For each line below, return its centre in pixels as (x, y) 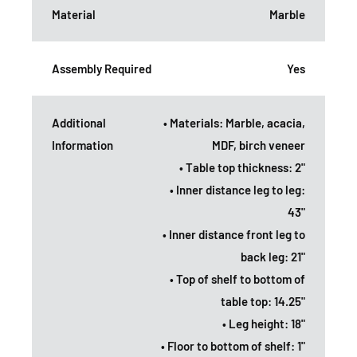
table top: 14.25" (263, 302)
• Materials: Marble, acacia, (234, 123)
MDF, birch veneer (259, 145)
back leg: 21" (273, 257)
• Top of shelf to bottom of (237, 279)
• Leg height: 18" (264, 324)
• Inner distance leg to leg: (237, 190)
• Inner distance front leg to (234, 235)
